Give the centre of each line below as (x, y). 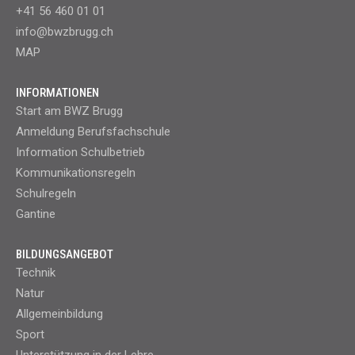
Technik (36, 273)
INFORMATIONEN (57, 93)
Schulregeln (46, 194)
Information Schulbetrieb (80, 153)
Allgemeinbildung (59, 314)
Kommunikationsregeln (76, 173)
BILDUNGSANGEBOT (65, 255)
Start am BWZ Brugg (69, 111)
